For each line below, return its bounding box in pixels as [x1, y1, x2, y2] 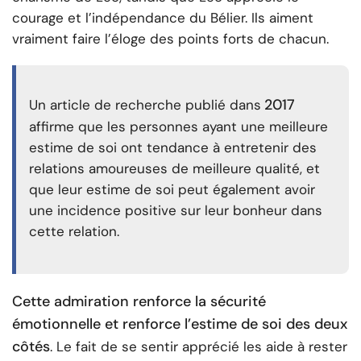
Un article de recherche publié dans [29, 96, 261, 114]
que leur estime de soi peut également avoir [29, 180, 315, 199]
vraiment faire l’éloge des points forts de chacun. [12, 30, 329, 48]
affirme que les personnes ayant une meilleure [29, 118, 328, 136]
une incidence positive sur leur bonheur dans [29, 201, 322, 220]
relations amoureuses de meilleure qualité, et [29, 160, 320, 178]
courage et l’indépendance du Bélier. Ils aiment [12, 9, 313, 27]
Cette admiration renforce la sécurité [12, 292, 266, 312]
